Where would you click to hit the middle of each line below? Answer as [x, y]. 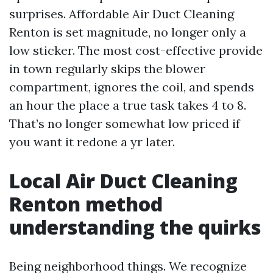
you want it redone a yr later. [92, 142]
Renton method [86, 204]
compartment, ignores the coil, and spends [132, 87]
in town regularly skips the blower [107, 69]
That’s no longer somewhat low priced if [125, 123]
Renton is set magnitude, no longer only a [128, 32]
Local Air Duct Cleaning [123, 181]
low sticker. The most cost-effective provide [136, 50]
